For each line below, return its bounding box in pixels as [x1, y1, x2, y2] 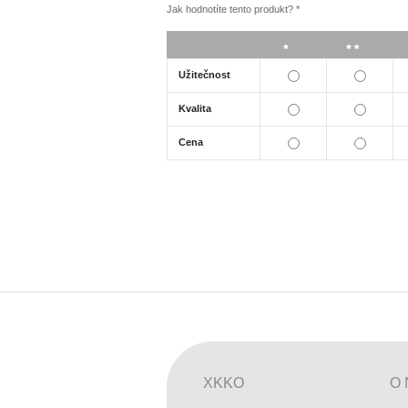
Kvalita [178, 102, 211, 114]
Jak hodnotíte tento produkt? [167, 3, 296, 15]
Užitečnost [178, 68, 230, 80]
